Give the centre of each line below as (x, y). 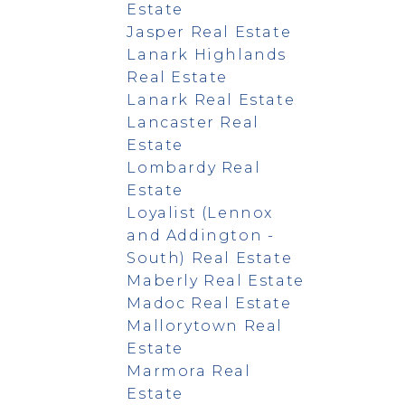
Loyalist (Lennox (200, 212)
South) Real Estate (210, 258)
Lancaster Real (193, 122)
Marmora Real (189, 371)
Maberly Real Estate (216, 280)
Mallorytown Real (205, 325)
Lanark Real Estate (211, 99)
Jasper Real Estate (209, 32)
